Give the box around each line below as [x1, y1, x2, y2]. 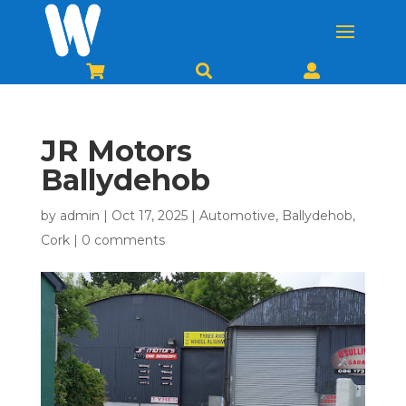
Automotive [198, 208, 275, 225]
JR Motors [40, 133, 192, 169]
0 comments [81, 232, 165, 249]
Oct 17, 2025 [111, 208, 188, 225]
